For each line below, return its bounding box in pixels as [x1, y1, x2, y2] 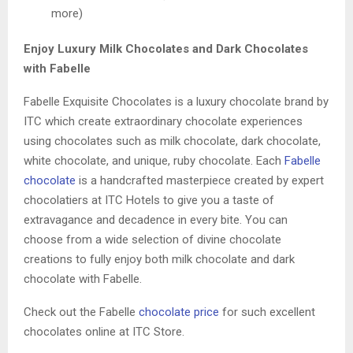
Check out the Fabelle [24, 304, 139, 319]
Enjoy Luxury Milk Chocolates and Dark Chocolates [24, 41, 308, 56]
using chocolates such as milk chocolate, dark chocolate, [24, 133, 321, 148]
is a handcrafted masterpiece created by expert [76, 173, 324, 188]
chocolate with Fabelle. [24, 271, 145, 286]
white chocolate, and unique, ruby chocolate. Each [24, 153, 284, 168]
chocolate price [139, 304, 219, 319]
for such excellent [219, 304, 315, 319]
